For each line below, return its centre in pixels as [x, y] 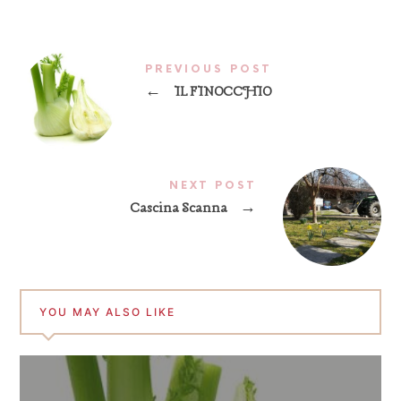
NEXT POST [212, 185]
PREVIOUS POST [209, 69]
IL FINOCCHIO [222, 92]
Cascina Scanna [179, 208]
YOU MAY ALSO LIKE [108, 311]
